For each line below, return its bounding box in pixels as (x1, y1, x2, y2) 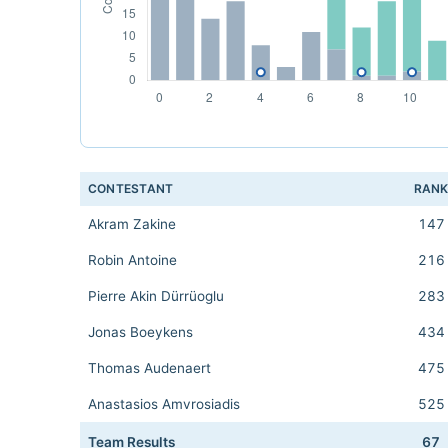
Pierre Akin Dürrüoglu (88, 288, 224, 304)
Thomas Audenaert (88, 360, 211, 376)
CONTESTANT (88, 181, 174, 196)
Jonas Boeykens (88, 324, 193, 340)
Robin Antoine (88, 252, 177, 268)
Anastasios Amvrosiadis (88, 396, 240, 412)
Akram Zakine (88, 216, 176, 232)
